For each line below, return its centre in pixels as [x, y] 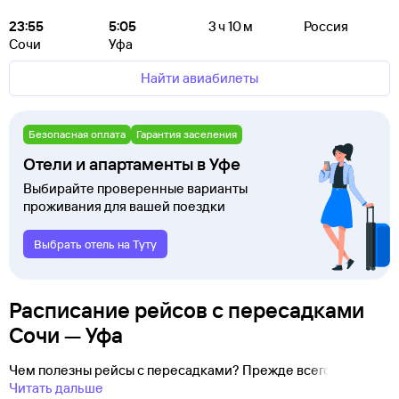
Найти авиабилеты [199, 78]
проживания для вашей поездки [124, 206]
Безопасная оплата [77, 134]
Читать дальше [56, 388]
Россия [326, 26]
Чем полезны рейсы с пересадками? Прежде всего [171, 370]
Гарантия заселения [187, 134]
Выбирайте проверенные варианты [135, 188]
